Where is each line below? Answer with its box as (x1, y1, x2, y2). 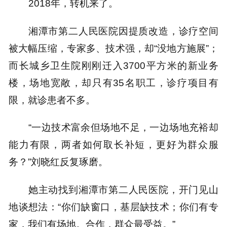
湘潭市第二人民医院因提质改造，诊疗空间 (28, 25, 218, 36)
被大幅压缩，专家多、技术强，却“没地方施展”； (9, 42, 218, 54)
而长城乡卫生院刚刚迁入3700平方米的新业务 (9, 59, 218, 71)
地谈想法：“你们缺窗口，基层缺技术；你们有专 (9, 201, 218, 212)
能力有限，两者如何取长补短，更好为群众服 (9, 139, 218, 150)
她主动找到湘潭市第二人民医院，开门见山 (28, 183, 218, 195)
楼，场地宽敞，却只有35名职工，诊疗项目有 (9, 77, 218, 88)
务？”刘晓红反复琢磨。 (9, 156, 108, 168)
